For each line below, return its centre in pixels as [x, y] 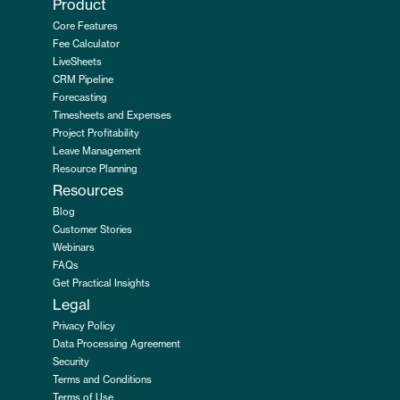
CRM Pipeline [83, 80]
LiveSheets [77, 62]
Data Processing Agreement [117, 344]
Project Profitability [96, 133]
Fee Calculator [86, 44]
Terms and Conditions [102, 380]
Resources [88, 191]
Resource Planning [95, 169]
